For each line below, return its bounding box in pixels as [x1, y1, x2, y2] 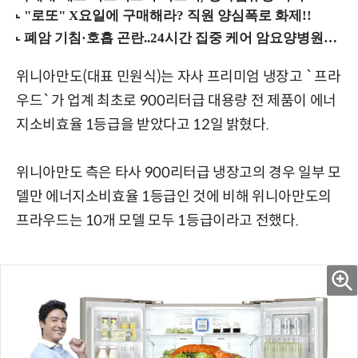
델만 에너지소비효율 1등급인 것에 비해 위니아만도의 [16, 188, 332, 206]
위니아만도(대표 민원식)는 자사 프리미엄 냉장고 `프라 [16, 68, 341, 86]
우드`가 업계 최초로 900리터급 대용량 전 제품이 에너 [16, 92, 336, 110]
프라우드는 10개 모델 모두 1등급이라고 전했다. [16, 212, 299, 230]
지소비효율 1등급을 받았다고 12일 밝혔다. [16, 116, 269, 134]
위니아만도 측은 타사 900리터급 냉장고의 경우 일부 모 [16, 164, 341, 182]
